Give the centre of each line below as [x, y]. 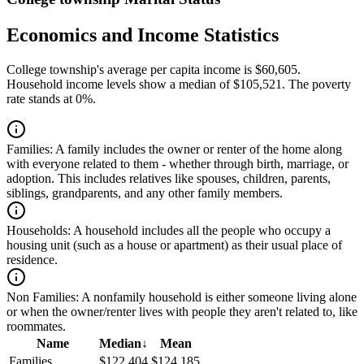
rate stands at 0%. [51, 99]
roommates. [36, 327]
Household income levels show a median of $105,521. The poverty [179, 84]
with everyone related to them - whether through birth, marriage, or [178, 164]
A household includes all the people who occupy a [201, 231]
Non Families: [43, 297]
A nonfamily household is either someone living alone [218, 297]
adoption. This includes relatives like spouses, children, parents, [169, 179]
